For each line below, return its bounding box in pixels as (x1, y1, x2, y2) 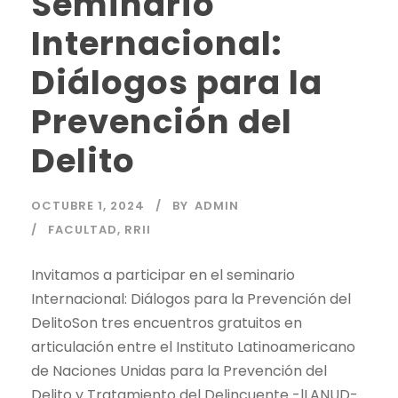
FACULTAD (48, 220, 117, 238)
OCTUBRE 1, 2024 (31, 196, 145, 214)
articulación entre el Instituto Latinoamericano (31, 336, 355, 357)
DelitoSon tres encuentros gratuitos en (31, 312, 302, 333)
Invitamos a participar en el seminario (31, 264, 295, 285)
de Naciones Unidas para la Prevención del (31, 360, 327, 381)
